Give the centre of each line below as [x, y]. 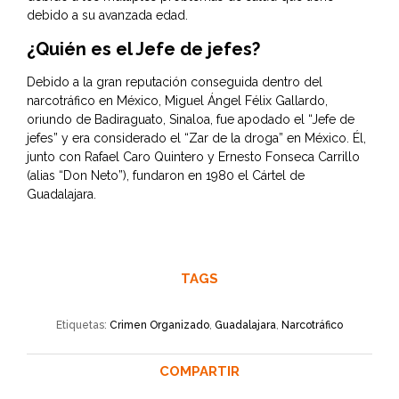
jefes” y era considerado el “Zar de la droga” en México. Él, [196, 138]
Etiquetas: [83, 326]
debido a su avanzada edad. [107, 16]
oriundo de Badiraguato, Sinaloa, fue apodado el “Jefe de [191, 120]
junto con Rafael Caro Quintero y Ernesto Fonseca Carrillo [193, 157]
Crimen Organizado [159, 326]
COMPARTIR [199, 372]
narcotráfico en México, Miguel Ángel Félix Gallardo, [177, 101]
